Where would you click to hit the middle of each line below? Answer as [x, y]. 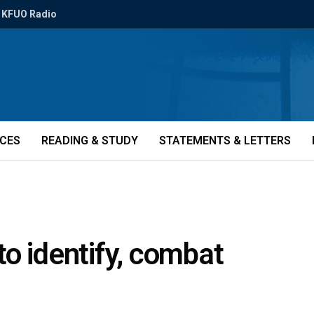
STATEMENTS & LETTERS [225, 141]
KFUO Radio [29, 14]
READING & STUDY [90, 141]
